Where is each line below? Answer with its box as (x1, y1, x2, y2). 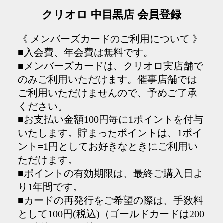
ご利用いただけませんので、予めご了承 (17, 87, 197, 98)
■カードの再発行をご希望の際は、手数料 (17, 195, 203, 206)
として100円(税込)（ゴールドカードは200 (17, 208, 204, 219)
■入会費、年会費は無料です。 (17, 47, 153, 58)
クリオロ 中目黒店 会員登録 (42, 8, 181, 21)
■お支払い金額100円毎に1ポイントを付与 (17, 114, 203, 125)
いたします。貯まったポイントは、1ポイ (17, 127, 202, 138)
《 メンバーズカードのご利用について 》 (17, 33, 202, 44)
